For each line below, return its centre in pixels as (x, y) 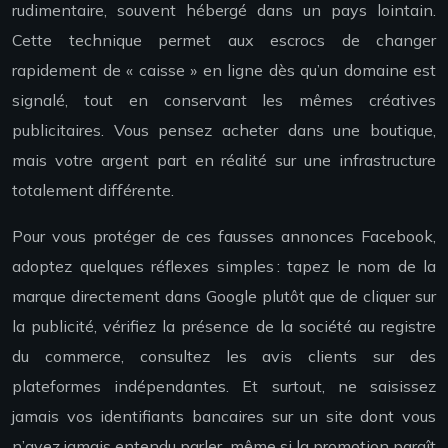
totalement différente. (93, 190)
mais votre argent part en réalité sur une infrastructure (224, 160)
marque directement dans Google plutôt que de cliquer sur (224, 296)
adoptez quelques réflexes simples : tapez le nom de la (224, 266)
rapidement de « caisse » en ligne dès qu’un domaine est (224, 70)
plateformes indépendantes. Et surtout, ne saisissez (224, 386)
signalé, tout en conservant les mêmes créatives (224, 100)
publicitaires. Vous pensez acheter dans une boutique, (224, 130)
